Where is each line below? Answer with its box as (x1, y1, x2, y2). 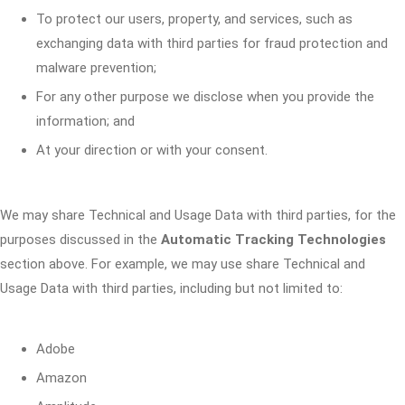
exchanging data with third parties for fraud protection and (36, 35, 388, 52)
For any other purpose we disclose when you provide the (36, 89, 374, 105)
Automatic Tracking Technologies (161, 231, 386, 248)
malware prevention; (36, 60, 156, 76)
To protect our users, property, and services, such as (36, 11, 353, 27)
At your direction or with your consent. (36, 142, 268, 158)
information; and (36, 113, 135, 129)
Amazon (36, 370, 87, 386)
